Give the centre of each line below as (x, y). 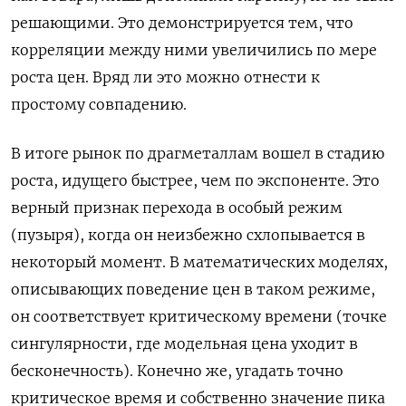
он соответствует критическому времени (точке (199, 317)
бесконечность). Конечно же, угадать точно (177, 371)
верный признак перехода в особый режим (177, 208)
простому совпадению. (99, 105)
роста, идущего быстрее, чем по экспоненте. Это (195, 181)
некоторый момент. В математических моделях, (199, 262)
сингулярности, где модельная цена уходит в (184, 344)
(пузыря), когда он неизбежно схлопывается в (188, 235)
